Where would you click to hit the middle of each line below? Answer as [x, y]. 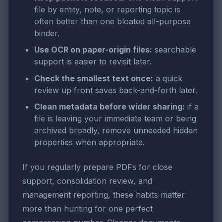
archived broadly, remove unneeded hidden [116, 131]
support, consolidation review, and [87, 181]
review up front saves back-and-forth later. [116, 90]
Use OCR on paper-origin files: [93, 50]
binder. [47, 33]
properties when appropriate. [89, 142]
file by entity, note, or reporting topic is [107, 9]
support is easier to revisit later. [93, 62]
